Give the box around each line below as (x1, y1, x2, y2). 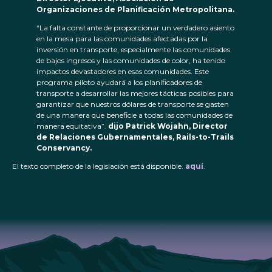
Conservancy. (36, 143, 92, 153)
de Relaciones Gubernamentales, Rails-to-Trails (36, 132, 234, 142)
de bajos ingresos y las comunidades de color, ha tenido (36, 56, 225, 66)
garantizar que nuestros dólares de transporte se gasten (36, 100, 229, 109)
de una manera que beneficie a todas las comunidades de (36, 110, 233, 120)
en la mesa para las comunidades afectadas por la (36, 34, 208, 44)
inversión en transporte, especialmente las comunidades (36, 45, 230, 55)
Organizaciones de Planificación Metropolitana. (36, 5, 234, 15)
